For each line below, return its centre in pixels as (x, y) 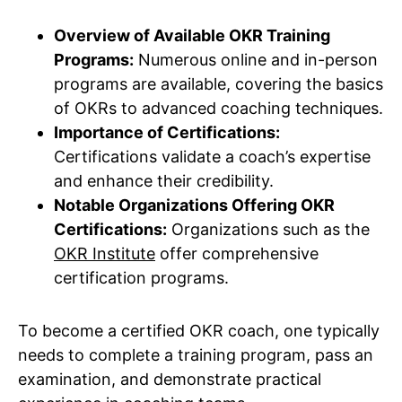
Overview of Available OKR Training (192, 36)
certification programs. (141, 278)
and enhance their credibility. (164, 181)
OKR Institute (105, 254)
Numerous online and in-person (256, 60)
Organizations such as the (268, 230)
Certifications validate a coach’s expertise (212, 157)
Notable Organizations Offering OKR (194, 205)
